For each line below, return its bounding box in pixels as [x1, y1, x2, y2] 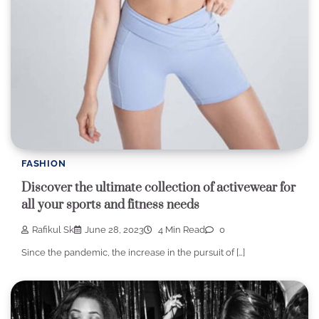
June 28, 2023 [85, 224, 144, 235]
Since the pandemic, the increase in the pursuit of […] [21, 246, 245, 258]
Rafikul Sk [32, 224, 74, 235]
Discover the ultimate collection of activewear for [21, 180, 296, 197]
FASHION [21, 158, 66, 169]
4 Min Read [156, 224, 205, 235]
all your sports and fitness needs [21, 197, 199, 214]
